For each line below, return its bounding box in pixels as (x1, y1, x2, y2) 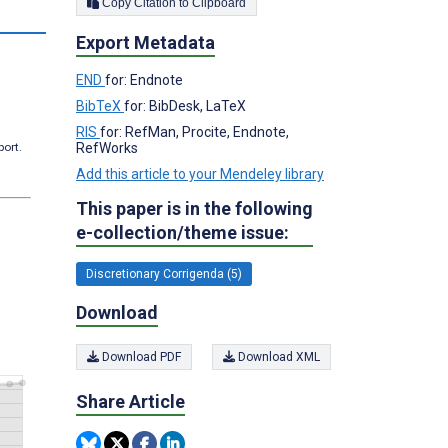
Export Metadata (76, 31, 215, 53)
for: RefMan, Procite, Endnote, (100, 123, 289, 140)
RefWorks (76, 139, 138, 156)
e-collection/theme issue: (76, 221, 289, 243)
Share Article (76, 391, 185, 412)
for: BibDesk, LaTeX (124, 97, 246, 114)
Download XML (235, 350, 320, 364)
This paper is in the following (76, 197, 313, 219)
